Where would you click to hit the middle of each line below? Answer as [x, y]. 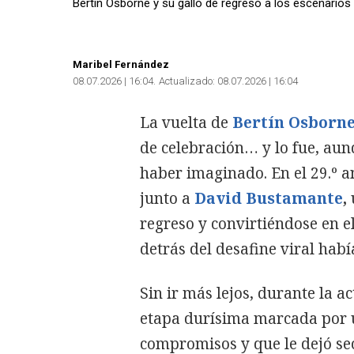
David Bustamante [269, 198]
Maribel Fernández [121, 64]
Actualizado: [187, 81]
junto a [165, 198]
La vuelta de [184, 122]
